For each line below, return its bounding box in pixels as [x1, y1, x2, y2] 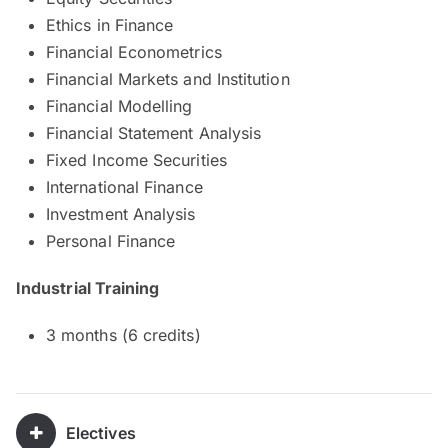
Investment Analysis [46, 203, 196, 224]
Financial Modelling [46, 95, 193, 116]
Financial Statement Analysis [46, 122, 262, 143]
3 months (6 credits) [46, 324, 201, 345]
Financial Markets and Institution [46, 68, 290, 89]
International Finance [46, 176, 203, 197]
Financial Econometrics [46, 41, 222, 62]
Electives [66, 422, 136, 443]
